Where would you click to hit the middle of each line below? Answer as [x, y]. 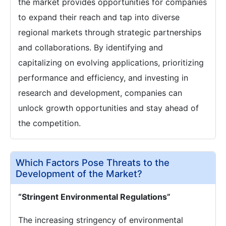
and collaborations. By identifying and [91, 47]
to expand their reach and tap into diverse [99, 17]
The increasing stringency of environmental [101, 220]
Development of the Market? [79, 174]
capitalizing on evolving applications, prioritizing [111, 63]
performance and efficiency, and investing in [103, 78]
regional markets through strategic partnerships [110, 32]
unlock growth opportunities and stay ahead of [108, 108]
